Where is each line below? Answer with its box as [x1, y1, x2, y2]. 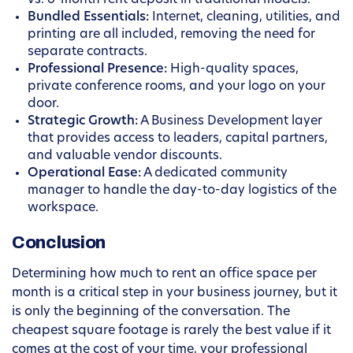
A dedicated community [141, 167, 288, 180]
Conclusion [12, 233, 106, 253]
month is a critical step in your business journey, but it [12, 287, 337, 300]
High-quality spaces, [167, 63, 299, 76]
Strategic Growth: [28, 115, 138, 128]
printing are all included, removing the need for [28, 28, 315, 42]
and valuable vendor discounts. [28, 150, 222, 163]
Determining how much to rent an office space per [12, 268, 317, 281]
